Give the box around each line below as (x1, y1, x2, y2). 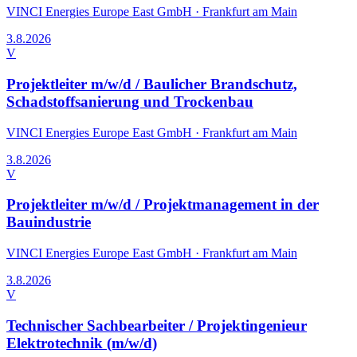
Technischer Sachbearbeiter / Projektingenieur (6, 316, 307, 334)
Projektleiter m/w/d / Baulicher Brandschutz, (6, 75, 297, 92)
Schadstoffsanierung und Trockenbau (6, 92, 253, 110)
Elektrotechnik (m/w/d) (6, 334, 157, 351)
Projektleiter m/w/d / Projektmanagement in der (6, 196, 319, 214)
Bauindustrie (6, 214, 91, 231)
